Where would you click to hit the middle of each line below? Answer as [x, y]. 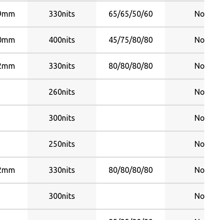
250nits [62, 144]
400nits [62, 40]
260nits [62, 92]
